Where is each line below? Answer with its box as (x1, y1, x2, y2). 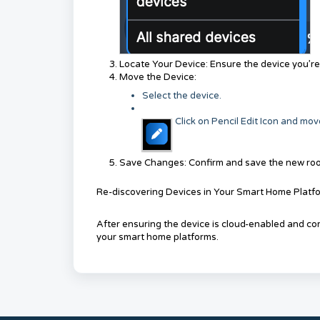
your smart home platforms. (96, 231, 219, 243)
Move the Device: (119, 71, 196, 83)
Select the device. (142, 90, 221, 101)
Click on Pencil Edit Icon (175, 116, 279, 127)
